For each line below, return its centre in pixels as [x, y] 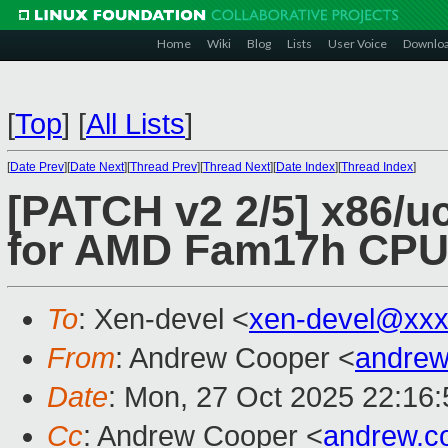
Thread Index [377, 167]
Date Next [97, 167]
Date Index [305, 167]
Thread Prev [163, 167]
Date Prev [37, 167]
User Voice [357, 43]
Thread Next [236, 167]
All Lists [135, 124]
